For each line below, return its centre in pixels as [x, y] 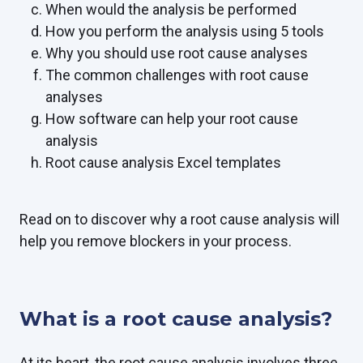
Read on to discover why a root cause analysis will [179, 219]
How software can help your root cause [172, 119]
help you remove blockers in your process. [156, 241]
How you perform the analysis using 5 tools [185, 31]
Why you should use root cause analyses [177, 53]
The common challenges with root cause [177, 75]
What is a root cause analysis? [176, 319]
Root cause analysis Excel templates [163, 162]
